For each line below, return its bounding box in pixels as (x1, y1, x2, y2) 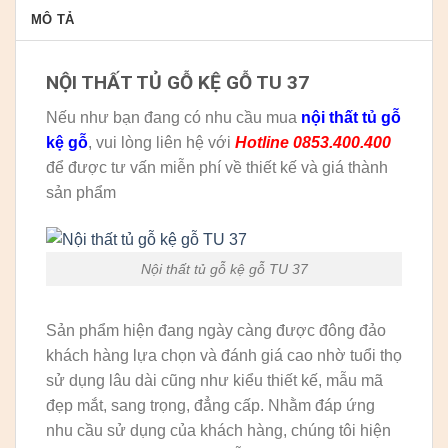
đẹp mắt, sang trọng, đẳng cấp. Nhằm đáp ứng (46, 397, 375, 415)
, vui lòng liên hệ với (88, 133, 235, 151)
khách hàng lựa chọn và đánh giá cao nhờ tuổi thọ (46, 347, 402, 365)
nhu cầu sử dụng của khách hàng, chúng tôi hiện (46, 422, 391, 440)
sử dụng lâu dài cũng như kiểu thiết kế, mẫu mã (46, 372, 383, 390)
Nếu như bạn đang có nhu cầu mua (46, 108, 301, 126)
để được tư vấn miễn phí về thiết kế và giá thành (46, 158, 388, 176)
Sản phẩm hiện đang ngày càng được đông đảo (46, 322, 386, 340)
